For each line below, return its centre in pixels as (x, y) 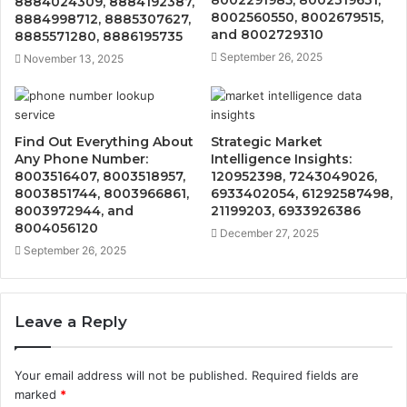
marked (37, 394)
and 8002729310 (267, 34)
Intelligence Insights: (281, 159)
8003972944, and (74, 210)
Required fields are (305, 375)
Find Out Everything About (104, 141)
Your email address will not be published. (131, 375)
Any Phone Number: (81, 159)
